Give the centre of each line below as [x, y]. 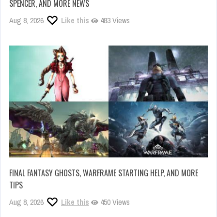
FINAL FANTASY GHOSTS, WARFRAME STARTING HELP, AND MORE [104, 173]
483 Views [114, 21]
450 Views [114, 202]
